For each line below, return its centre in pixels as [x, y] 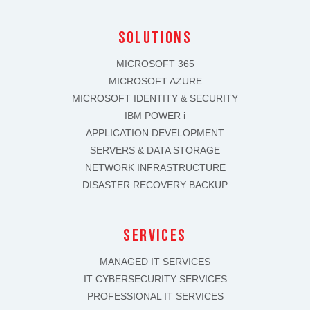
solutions [155, 38]
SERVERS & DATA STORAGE [155, 150]
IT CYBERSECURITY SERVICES [155, 279]
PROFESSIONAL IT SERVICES [155, 296]
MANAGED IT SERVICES [155, 262]
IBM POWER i [155, 116]
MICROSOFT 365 [155, 64]
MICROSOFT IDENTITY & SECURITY [155, 98]
